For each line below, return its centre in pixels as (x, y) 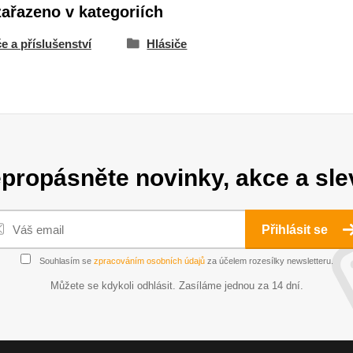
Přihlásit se (296, 230)
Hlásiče (167, 44)
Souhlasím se (65, 261)
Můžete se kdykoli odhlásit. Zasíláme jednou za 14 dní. (176, 286)
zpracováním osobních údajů (149, 261)
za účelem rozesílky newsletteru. (269, 261)
